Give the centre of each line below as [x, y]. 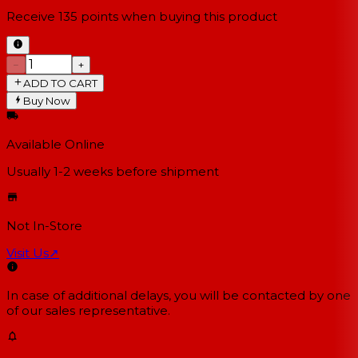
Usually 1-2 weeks [60, 172]
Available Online [56, 145]
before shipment [166, 172]
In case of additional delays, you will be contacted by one [179, 296]
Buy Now [47, 101]
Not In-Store [44, 226]
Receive [31, 17]
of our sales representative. [88, 311]
